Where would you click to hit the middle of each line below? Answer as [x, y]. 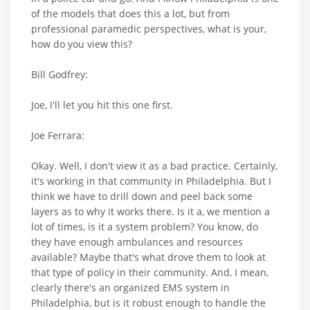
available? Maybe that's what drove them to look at [148, 257]
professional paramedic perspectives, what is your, [149, 29]
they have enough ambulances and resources [137, 242]
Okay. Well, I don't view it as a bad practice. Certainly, [154, 166]
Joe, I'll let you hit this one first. [102, 105]
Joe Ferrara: [58, 136]
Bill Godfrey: [60, 75]
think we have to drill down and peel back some [142, 197]
